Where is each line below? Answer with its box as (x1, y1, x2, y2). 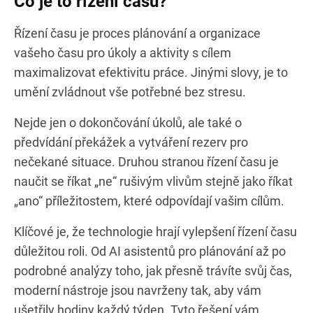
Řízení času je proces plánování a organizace (14, 25, 261, 41)
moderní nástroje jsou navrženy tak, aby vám (14, 282, 261, 298)
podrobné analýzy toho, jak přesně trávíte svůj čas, (14, 263, 292, 278)
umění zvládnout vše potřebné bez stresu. (14, 84, 246, 99)
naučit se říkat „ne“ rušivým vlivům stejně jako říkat (14, 173, 293, 189)
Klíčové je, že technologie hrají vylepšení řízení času (14, 224, 297, 239)
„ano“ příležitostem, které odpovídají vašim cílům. (14, 193, 284, 208)
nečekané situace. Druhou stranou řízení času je (14, 154, 279, 169)
